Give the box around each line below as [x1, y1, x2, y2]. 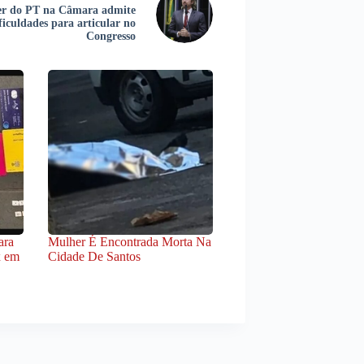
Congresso [86, 30, 136, 42]
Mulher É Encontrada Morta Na [47, 235, 211, 249]
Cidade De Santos [47, 249, 141, 264]
